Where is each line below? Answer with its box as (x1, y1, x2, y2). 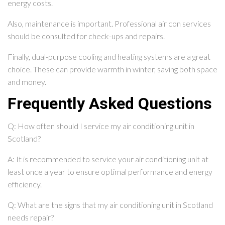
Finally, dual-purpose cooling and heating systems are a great (8, 52, 210, 62)
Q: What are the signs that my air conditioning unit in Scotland (8, 200, 213, 210)
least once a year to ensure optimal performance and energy (8, 167, 212, 177)
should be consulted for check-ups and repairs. (8, 31, 165, 41)
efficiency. (8, 179, 42, 189)
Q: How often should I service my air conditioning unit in (8, 121, 194, 131)
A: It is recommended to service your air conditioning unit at (8, 154, 208, 164)
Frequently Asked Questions (8, 92, 212, 116)
